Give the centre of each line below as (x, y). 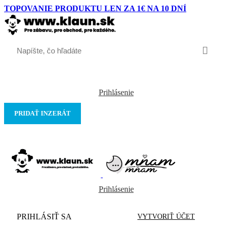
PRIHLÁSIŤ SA (44, 216)
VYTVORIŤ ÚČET (166, 216)
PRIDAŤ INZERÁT (42, 113)
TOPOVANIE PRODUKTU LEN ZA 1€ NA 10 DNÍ (95, 8)
